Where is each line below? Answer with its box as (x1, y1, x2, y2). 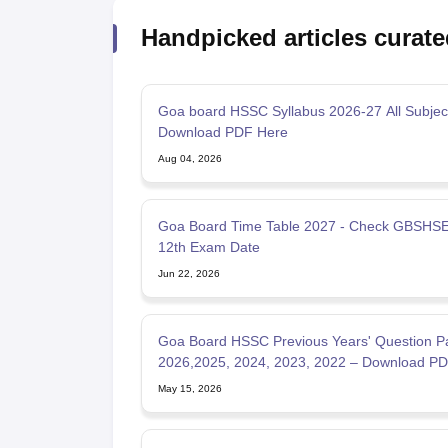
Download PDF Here (157, 123, 288, 140)
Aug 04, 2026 (157, 152, 222, 164)
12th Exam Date (157, 238, 260, 255)
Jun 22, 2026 (157, 267, 220, 279)
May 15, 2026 (157, 382, 222, 394)
